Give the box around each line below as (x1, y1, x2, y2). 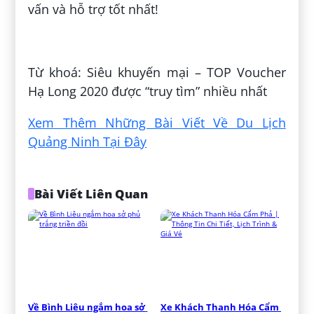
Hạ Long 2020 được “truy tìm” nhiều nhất (28, 83, 268, 100)
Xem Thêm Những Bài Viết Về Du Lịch (28, 114, 286, 132)
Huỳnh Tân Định (91, 32, 187, 50)
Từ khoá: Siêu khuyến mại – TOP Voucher (28, 64, 286, 81)
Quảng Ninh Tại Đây (28, 133, 147, 151)
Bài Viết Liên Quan (34, 186, 148, 203)
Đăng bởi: (28, 32, 92, 50)
